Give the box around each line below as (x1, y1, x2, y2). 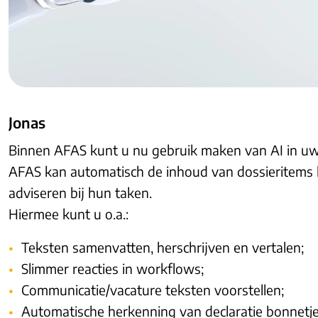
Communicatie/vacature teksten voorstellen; (21, 280, 284, 298)
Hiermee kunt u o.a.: (9, 204, 128, 222)
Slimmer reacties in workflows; (21, 259, 204, 277)
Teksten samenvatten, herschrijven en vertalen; (21, 238, 304, 256)
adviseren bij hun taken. (9, 183, 152, 201)
